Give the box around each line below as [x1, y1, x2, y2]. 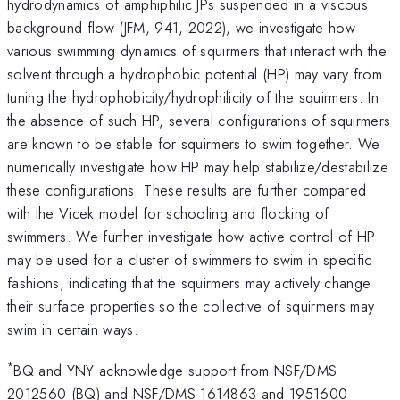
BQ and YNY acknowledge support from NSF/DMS [13, 360, 337, 382]
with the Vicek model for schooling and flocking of [7, 202, 329, 224]
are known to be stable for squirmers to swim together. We [7, 132, 380, 154]
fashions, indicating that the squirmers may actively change [7, 271, 371, 294]
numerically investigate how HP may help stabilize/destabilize [7, 155, 388, 178]
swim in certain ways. [7, 318, 138, 340]
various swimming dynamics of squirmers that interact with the [7, 39, 387, 62]
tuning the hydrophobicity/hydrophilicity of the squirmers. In [7, 86, 379, 108]
